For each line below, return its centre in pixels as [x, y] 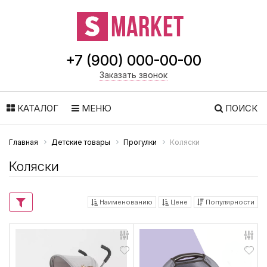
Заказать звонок [133, 75]
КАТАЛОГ [37, 108]
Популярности [229, 202]
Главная [24, 142]
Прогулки [140, 142]
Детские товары [81, 142]
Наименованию [125, 202]
